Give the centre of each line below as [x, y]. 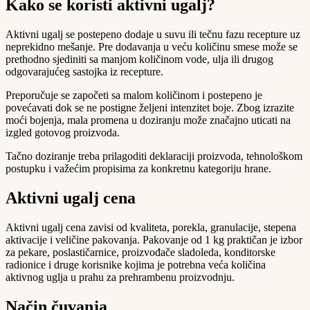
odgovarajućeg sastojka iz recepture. [84, 72]
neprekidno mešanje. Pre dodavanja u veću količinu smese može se [152, 47]
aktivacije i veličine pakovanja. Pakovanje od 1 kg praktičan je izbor [154, 240]
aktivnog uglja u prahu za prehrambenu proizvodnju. [120, 277]
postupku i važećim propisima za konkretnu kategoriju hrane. [138, 169]
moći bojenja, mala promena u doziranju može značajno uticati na [148, 120]
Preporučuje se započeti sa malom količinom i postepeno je [134, 95]
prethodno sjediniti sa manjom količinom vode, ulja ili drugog [139, 60]
